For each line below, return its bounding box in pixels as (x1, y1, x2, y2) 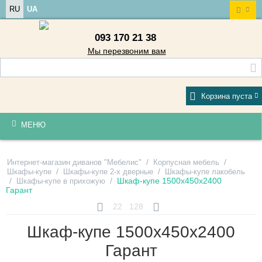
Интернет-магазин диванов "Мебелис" (7, 157, 142, 167)
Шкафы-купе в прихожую (16, 176, 105, 185)
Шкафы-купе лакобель (165, 167, 245, 176)
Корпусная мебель (153, 157, 219, 167)
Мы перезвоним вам (87, 46, 166, 56)
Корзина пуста (201, 91, 252, 101)
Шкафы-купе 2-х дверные (63, 167, 153, 176)
